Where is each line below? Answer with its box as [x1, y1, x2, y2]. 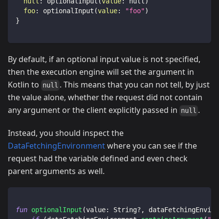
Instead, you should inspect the [8, 127, 124, 138]
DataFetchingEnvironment [8, 140, 105, 151]
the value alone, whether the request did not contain [8, 92, 202, 103]
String [109, 205, 137, 214]
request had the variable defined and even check [8, 153, 188, 164]
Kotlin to [8, 79, 41, 90]
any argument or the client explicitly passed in [8, 105, 179, 116]
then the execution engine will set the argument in [8, 66, 194, 78]
